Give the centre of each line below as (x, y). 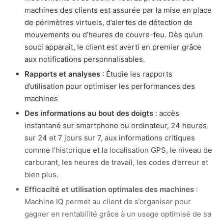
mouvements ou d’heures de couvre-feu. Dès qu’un (114, 34)
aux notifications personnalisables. (85, 59)
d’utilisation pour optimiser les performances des (110, 86)
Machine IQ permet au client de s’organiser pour (108, 201)
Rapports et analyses (63, 74)
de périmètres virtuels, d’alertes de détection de (109, 22)
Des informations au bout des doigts (89, 113)
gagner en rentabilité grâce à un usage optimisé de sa (118, 214)
